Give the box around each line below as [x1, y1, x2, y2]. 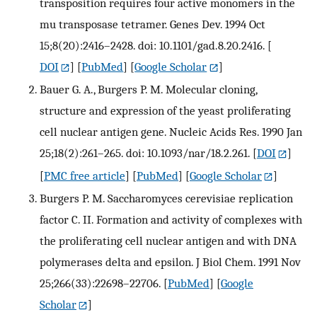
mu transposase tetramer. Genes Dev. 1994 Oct [40, 17, 265, 32]
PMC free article [44, 168, 125, 183]
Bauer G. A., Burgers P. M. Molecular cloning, [40, 82, 257, 96]
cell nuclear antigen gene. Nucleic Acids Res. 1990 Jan [40, 125, 302, 139]
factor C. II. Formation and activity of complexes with [40, 212, 302, 226]
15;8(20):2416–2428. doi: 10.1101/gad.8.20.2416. [40, 38, 265, 53]
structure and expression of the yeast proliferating [40, 103, 291, 117]
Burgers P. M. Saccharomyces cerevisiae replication [40, 190, 293, 205]
